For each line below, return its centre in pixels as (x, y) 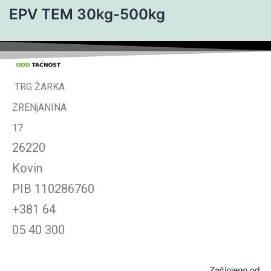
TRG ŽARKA (38, 87)
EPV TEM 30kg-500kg (87, 14)
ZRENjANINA (39, 108)
